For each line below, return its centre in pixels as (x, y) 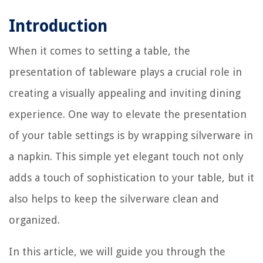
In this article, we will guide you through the (117, 252)
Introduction (58, 26)
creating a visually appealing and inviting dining (125, 93)
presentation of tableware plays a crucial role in (125, 72)
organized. (34, 220)
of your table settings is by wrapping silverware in (131, 136)
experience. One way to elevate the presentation (128, 114)
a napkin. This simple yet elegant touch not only (126, 157)
